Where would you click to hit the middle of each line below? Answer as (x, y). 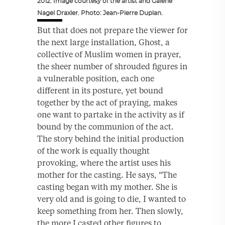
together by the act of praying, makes (107, 102)
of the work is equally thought (93, 150)
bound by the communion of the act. (105, 126)
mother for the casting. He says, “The (107, 175)
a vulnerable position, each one (96, 78)
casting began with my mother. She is (107, 187)
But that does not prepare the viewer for (113, 30)
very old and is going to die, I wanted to (111, 199)
